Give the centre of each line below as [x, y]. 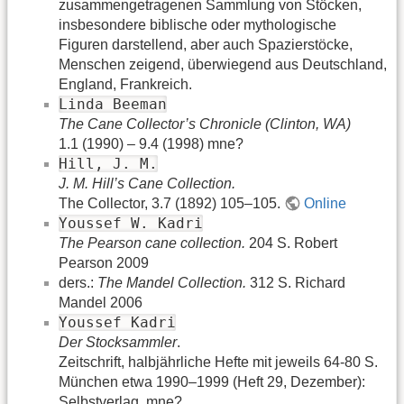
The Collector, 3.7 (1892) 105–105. [171, 203]
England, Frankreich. [125, 84]
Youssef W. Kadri [131, 223]
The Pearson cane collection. [152, 243]
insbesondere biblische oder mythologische [197, 24]
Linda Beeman [113, 104]
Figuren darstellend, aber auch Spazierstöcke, [206, 44]
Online [326, 203]
